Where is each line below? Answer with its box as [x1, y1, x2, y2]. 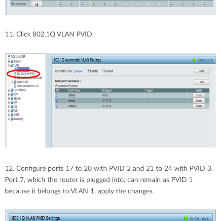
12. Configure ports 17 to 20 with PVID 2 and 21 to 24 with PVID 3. [5, 165, 213, 172]
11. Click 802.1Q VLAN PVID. [5, 31, 94, 38]
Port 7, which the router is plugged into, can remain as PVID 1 [5, 177, 193, 184]
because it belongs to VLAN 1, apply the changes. [5, 188, 154, 195]
